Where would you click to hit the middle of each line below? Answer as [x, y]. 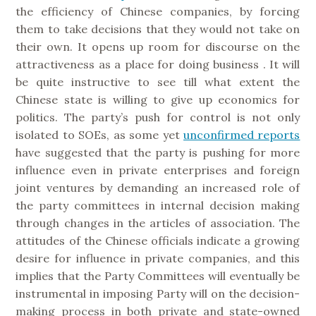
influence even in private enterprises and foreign [158, 170]
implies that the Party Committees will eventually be [158, 275]
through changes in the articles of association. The [158, 223]
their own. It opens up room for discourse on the [158, 46]
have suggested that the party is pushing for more [158, 152]
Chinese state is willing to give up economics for [158, 99]
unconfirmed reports [242, 134]
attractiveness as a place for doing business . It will [158, 64]
